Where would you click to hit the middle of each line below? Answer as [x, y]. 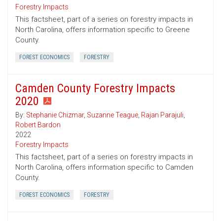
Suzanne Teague [112, 115]
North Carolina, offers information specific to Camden [104, 167]
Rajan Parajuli [162, 115]
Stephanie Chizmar [55, 115]
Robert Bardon [38, 125]
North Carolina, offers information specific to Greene [103, 30]
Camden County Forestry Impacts [95, 89]
